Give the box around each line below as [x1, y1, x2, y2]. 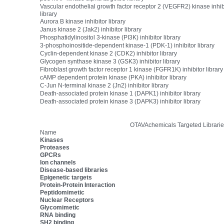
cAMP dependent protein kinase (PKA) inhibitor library [40, 74, 187, 81]
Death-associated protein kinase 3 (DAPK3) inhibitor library [40, 98, 201, 105]
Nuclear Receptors [40, 196, 94, 203]
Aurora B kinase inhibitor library [40, 18, 126, 25]
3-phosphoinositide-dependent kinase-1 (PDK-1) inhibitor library [40, 42, 215, 49]
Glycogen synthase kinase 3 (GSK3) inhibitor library [40, 58, 180, 65]
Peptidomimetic [40, 189, 85, 196]
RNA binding [40, 211, 76, 218]
